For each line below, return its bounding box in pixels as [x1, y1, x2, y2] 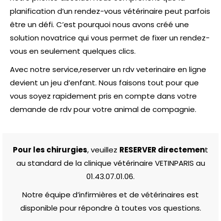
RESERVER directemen [119, 144, 205, 155]
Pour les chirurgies [13, 144, 87, 155]
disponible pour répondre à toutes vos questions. [20, 202, 201, 213]
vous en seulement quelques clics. [10, 45, 136, 56]
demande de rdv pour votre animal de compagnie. [10, 104, 196, 114]
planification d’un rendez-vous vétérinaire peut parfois [10, 5, 210, 16]
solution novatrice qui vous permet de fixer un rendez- [10, 32, 210, 43]
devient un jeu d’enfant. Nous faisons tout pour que [10, 77, 199, 88]
